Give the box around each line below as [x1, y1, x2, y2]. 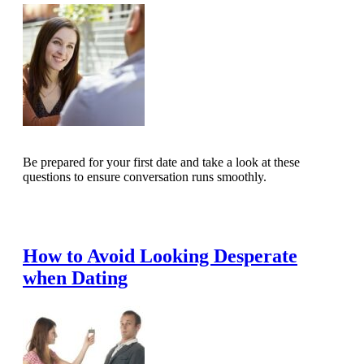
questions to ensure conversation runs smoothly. [23, 170, 266, 184]
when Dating [23, 267, 128, 289]
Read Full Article [39, 207, 118, 220]
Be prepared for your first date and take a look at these [23, 155, 300, 170]
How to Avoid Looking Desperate [23, 245, 297, 267]
